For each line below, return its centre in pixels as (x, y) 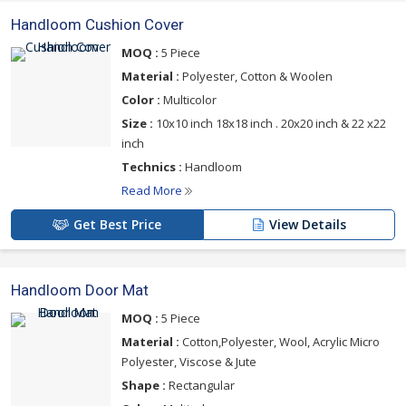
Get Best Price (117, 225)
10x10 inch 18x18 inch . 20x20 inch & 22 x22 (270, 124)
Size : (137, 124)
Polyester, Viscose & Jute (189, 362)
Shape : (144, 386)
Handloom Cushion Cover (97, 25)
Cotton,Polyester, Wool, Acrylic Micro (280, 342)
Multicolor (188, 100)
